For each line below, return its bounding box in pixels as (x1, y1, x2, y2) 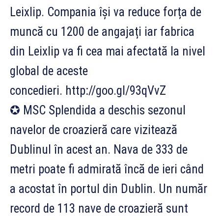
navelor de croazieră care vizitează (10, 122, 177, 137)
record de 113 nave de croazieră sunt (10, 201, 188, 216)
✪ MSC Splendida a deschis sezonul (10, 103, 186, 117)
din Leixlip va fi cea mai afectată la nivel (10, 44, 205, 58)
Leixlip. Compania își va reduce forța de (10, 4, 201, 19)
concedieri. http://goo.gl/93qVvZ (10, 83, 166, 98)
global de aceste (10, 63, 88, 78)
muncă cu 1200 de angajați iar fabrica (10, 24, 194, 39)
